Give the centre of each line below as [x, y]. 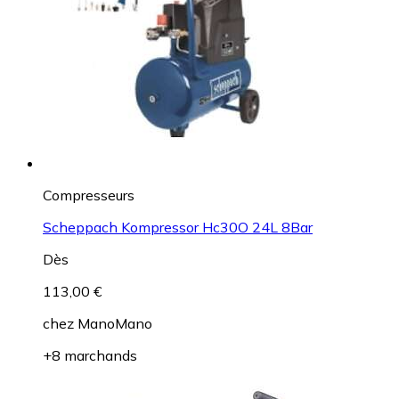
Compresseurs [89, 195]
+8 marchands [90, 355]
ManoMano [115, 323]
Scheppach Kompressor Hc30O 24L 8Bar [178, 227]
